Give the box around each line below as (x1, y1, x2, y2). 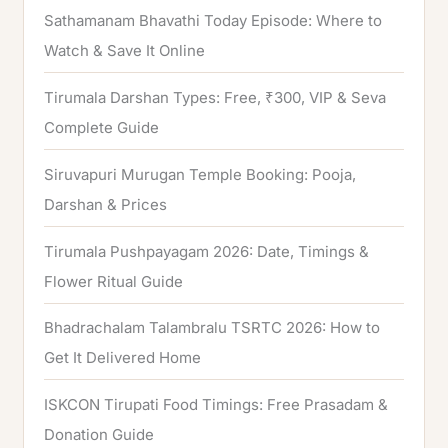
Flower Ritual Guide (44, 271, 184, 291)
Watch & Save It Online (44, 41, 206, 61)
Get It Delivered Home (44, 348, 202, 368)
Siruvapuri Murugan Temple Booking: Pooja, (44, 164, 357, 184)
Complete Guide (44, 118, 160, 138)
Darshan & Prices (44, 194, 168, 214)
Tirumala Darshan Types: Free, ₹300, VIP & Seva (44, 88, 387, 108)
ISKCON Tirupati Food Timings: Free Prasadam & (44, 395, 389, 415)
